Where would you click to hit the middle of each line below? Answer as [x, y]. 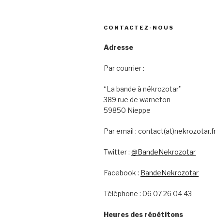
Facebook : [122, 173]
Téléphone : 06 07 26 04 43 [148, 194]
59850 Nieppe [127, 110]
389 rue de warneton [137, 100]
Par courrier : [124, 68]
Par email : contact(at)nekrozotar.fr [160, 131]
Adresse [118, 47]
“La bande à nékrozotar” [143, 89]
